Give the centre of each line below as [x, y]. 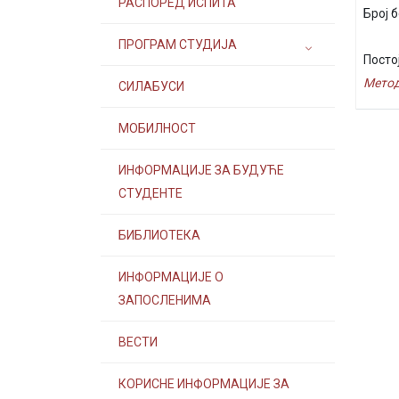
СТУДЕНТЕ [151, 193]
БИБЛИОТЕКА [159, 235]
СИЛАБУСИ [151, 86]
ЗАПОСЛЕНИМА [165, 300]
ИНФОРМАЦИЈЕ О [171, 277]
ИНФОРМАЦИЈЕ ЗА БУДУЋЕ [201, 170]
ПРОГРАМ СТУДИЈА [178, 45]
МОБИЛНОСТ [157, 128]
